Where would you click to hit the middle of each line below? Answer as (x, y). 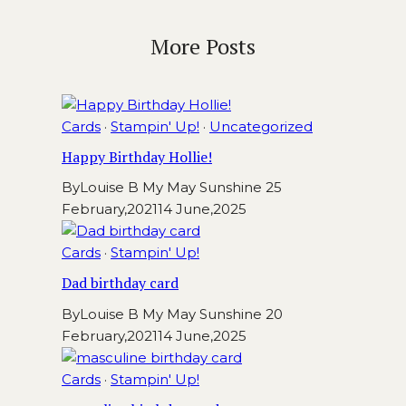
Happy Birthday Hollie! (137, 156)
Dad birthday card (120, 283)
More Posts (203, 46)
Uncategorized (261, 126)
